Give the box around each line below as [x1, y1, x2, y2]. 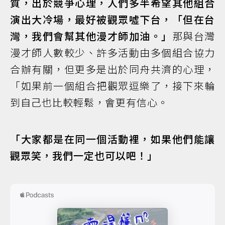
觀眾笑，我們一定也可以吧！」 [10, 148, 158, 163]
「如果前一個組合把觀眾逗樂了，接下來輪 [10, 78, 215, 93]
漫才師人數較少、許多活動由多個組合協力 [10, 45, 215, 60]
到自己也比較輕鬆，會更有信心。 [10, 94, 168, 109]
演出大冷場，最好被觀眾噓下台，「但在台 [10, 12, 215, 27]
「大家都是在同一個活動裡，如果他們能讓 [10, 131, 215, 146]
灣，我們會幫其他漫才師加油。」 [10, 28, 172, 43]
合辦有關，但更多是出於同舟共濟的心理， [10, 61, 215, 76]
